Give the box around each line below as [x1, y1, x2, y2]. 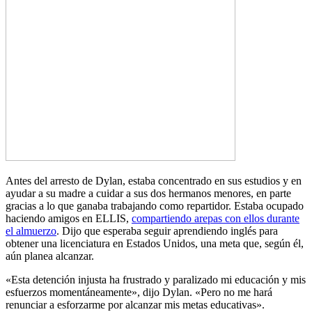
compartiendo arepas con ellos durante [132, 212, 299, 224]
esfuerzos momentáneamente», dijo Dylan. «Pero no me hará [6, 286, 272, 298]
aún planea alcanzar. [6, 249, 94, 262]
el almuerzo [6, 224, 56, 237]
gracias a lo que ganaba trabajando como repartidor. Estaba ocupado [6, 199, 304, 212]
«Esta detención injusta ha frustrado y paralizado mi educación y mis [6, 273, 306, 286]
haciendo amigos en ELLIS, [6, 212, 132, 224]
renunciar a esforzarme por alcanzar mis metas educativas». [6, 298, 265, 311]
